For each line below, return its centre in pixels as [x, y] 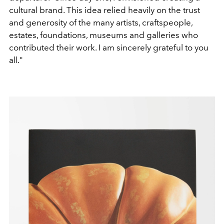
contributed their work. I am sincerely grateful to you [109, 47]
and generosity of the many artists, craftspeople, [101, 22]
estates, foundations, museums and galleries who [103, 35]
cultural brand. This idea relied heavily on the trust [104, 10]
